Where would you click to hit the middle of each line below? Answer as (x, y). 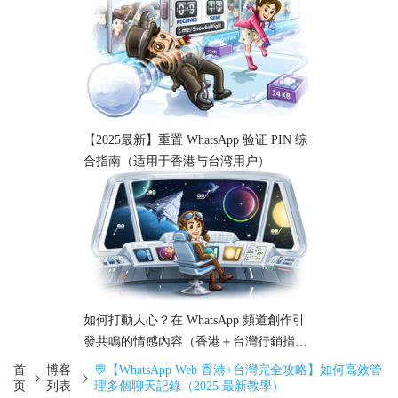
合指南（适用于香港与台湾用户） (177, 161)
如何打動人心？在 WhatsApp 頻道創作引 (194, 321)
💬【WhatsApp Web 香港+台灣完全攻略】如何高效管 (239, 370)
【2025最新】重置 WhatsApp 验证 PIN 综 (195, 139)
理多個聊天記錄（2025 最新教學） (190, 386)
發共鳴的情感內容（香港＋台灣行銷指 (189, 342)
